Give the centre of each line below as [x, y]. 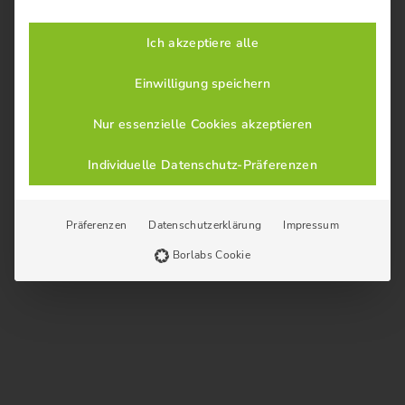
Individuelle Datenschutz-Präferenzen [202, 165]
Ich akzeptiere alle [202, 43]
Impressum [311, 226]
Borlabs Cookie [212, 255]
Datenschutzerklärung [205, 226]
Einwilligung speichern [202, 84]
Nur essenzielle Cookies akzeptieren [202, 125]
